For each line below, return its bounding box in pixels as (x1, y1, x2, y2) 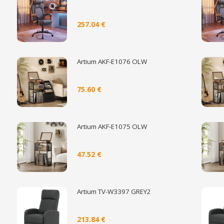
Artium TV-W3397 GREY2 (76, 187, 151, 196)
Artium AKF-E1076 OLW (76, 57, 147, 66)
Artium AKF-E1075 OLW (76, 122, 147, 131)
